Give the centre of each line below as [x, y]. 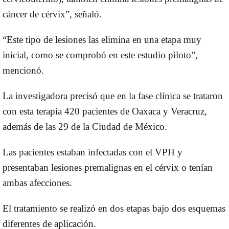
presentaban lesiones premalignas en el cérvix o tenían [108, 167]
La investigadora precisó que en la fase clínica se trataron [113, 96]
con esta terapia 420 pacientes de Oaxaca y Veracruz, [105, 111]
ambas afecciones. [37, 182]
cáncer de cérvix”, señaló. [52, 14]
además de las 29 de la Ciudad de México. [85, 126]
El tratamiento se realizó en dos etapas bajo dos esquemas [114, 208]
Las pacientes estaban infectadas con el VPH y [93, 152]
